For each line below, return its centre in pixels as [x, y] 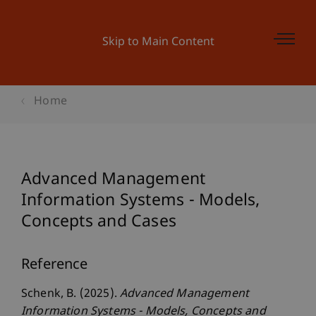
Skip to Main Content [158, 43]
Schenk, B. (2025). [71, 294]
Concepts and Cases [99, 222]
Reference [55, 265]
